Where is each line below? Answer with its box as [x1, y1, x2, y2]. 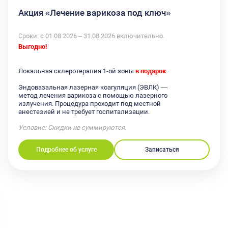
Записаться [145, 146, 179, 154]
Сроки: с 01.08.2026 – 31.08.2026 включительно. [18, 32, 164, 40]
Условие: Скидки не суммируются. [18, 124, 126, 132]
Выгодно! [18, 43, 47, 51]
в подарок [135, 67, 166, 75]
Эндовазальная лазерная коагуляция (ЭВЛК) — [18, 83, 167, 92]
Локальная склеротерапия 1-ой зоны [18, 67, 135, 75]
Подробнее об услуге [36, 146, 97, 154]
